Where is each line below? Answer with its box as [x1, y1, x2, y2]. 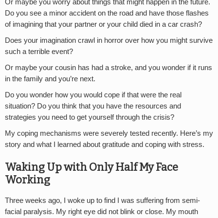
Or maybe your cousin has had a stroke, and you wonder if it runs [5, 64, 212, 72]
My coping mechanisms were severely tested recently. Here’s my [5, 129, 213, 138]
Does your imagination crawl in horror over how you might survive [5, 36, 213, 45]
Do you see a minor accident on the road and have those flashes [5, 9, 209, 18]
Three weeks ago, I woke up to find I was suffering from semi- [5, 196, 200, 204]
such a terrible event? [5, 48, 73, 56]
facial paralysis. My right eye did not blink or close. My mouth [5, 207, 198, 216]
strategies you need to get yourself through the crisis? [5, 113, 174, 122]
